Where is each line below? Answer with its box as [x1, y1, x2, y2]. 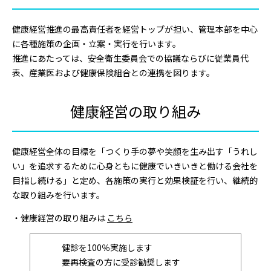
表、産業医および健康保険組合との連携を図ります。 [12, 66, 215, 79]
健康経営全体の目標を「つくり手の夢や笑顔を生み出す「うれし [12, 145, 258, 157]
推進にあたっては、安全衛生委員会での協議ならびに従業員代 [12, 51, 249, 64]
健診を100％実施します [36, 241, 152, 253]
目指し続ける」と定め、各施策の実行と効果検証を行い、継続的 [12, 174, 258, 186]
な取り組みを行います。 [12, 188, 105, 201]
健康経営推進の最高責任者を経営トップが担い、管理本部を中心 [12, 22, 258, 35]
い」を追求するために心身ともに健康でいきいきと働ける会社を [12, 159, 258, 172]
